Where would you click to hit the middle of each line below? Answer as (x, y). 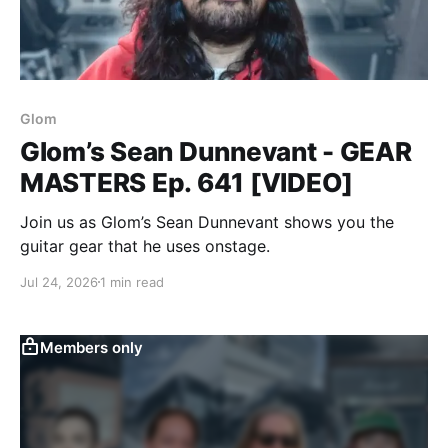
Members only (91, 347)
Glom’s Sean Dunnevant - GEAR (216, 151)
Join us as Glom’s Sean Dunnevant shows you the (207, 221)
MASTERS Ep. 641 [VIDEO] (187, 182)
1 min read (132, 281)
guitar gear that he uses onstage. (145, 245)
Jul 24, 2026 (59, 281)
